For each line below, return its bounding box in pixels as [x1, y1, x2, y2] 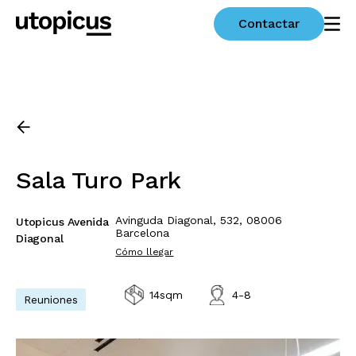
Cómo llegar [115, 246, 174, 257]
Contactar [238, 16, 300, 31]
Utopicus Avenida [16, 215, 109, 228]
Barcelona [115, 226, 170, 239]
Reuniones [24, 293, 78, 306]
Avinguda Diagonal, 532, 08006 [115, 214, 283, 226]
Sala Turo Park [16, 166, 181, 194]
